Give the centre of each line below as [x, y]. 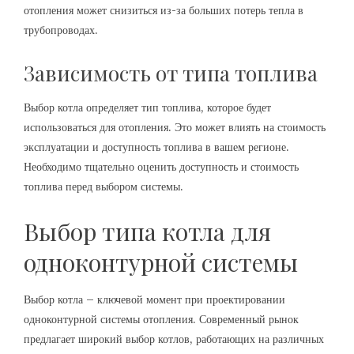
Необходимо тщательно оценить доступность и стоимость [161, 166]
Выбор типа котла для [147, 231]
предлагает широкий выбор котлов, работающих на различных [174, 339]
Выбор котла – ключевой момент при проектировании [154, 299]
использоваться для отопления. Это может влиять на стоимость [175, 127]
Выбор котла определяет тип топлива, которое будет [147, 107]
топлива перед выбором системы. [104, 186]
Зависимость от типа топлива [171, 73]
